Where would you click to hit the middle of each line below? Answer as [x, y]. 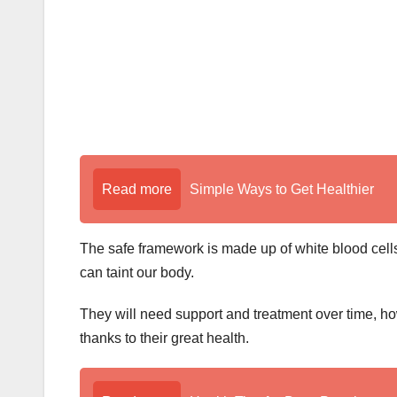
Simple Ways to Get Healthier [282, 190]
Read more [137, 190]
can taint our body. [137, 273]
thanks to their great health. [164, 339]
